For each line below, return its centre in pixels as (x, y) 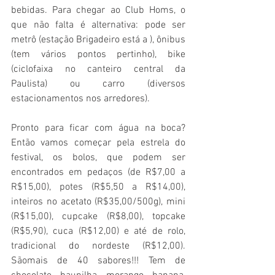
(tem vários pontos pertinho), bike (98, 55)
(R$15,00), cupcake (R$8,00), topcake (98, 217)
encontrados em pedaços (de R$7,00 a (98, 173)
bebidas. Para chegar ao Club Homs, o (98, 11)
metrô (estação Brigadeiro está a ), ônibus (98, 40)
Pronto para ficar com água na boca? (98, 129)
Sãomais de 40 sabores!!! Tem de (98, 261)
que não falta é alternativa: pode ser (98, 25)
